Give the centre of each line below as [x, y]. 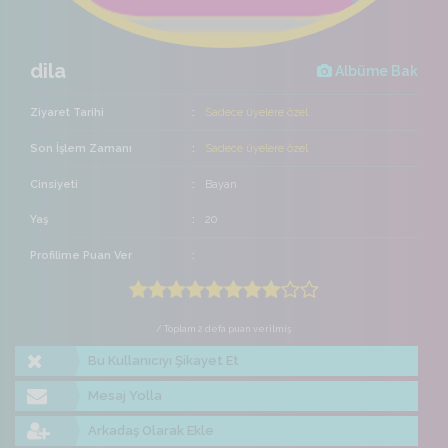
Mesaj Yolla [125, 396]
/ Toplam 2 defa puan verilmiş [224, 329]
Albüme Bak [375, 71]
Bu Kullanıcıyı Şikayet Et [164, 361]
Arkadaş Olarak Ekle [151, 431]
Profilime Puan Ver [81, 256]
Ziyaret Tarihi [67, 113]
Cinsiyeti [54, 185]
